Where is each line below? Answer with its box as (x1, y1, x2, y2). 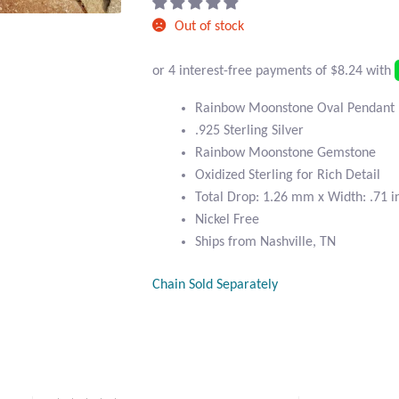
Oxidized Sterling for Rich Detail (195, 167, 381, 183)
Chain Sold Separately (152, 277, 279, 292)
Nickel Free (195, 212, 260, 227)
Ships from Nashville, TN (195, 234, 337, 249)
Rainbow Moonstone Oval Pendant (195, 101, 395, 116)
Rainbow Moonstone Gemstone (195, 145, 377, 160)
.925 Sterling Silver (195, 123, 305, 138)
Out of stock (175, 20, 245, 35)
